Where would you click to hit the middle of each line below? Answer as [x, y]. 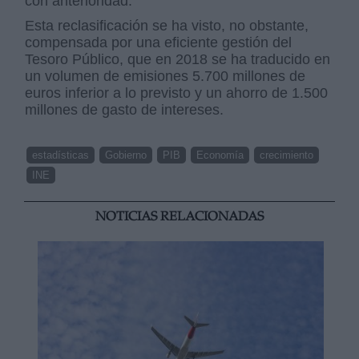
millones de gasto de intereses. [125, 109]
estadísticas [61, 155]
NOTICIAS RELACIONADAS [179, 217]
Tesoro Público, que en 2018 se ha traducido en [178, 59]
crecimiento [287, 155]
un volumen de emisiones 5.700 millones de [165, 76]
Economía [220, 155]
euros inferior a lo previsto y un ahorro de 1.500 [177, 93]
